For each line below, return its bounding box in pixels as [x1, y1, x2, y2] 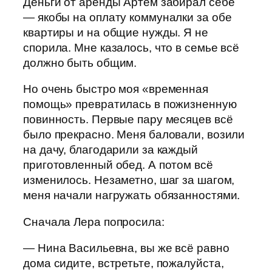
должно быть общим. [23, 56, 137, 69]
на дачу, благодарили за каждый [23, 143, 198, 157]
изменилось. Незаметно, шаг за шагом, [23, 174, 235, 187]
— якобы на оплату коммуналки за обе [23, 10, 232, 24]
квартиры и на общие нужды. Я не [23, 25, 208, 39]
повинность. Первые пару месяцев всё [23, 113, 233, 126]
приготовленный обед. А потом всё [23, 158, 213, 172]
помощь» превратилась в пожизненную [23, 98, 237, 111]
